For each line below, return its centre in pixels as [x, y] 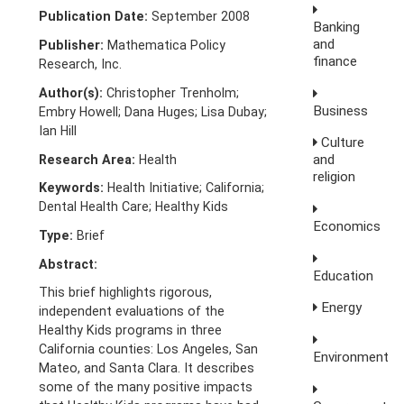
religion [335, 177]
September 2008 [201, 17]
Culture [341, 143]
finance [335, 61]
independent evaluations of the [132, 312]
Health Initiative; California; [184, 188]
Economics [347, 226]
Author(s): [71, 92]
